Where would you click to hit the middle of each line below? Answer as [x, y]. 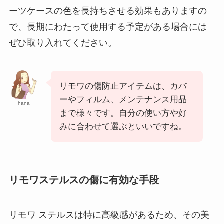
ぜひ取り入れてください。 [63, 43]
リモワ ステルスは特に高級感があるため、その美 [109, 215]
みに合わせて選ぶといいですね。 [123, 127]
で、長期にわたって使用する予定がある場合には [108, 27]
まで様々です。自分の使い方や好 [123, 113]
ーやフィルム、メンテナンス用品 [123, 100]
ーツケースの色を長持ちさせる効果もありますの [108, 11]
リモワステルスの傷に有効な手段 [84, 180]
